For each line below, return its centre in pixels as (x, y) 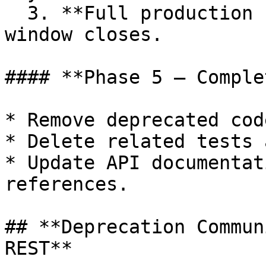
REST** (39, 248)
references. (67, 184)
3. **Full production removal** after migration (16, 13)
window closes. (84, 34)
